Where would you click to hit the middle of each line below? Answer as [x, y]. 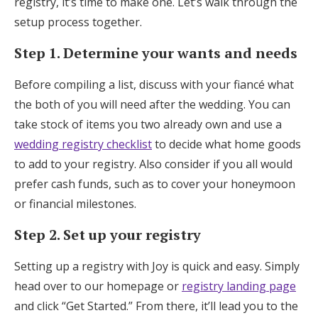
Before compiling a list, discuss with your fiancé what [154, 84]
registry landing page [239, 286]
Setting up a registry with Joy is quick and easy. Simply [157, 266]
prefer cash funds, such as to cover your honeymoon [155, 183]
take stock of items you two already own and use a [148, 124]
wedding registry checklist [83, 144]
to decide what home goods [226, 144]
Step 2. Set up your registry [108, 234]
